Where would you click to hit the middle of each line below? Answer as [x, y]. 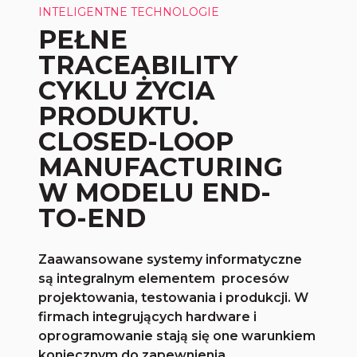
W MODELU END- [155, 193]
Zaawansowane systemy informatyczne [171, 260]
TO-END [92, 218]
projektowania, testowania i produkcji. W [174, 298]
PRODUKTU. [119, 116]
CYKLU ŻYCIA [127, 91]
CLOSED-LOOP [136, 142]
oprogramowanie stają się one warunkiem [177, 336]
